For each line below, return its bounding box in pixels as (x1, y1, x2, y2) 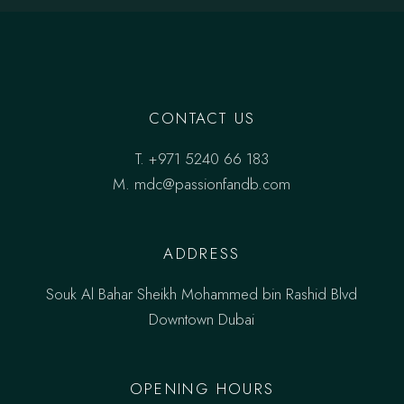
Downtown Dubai (149, 308, 255, 331)
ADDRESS (163, 243, 241, 265)
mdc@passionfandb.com (134, 173, 291, 196)
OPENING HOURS (129, 378, 275, 400)
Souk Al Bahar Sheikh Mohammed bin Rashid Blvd (46, 283, 358, 306)
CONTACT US (148, 107, 256, 130)
